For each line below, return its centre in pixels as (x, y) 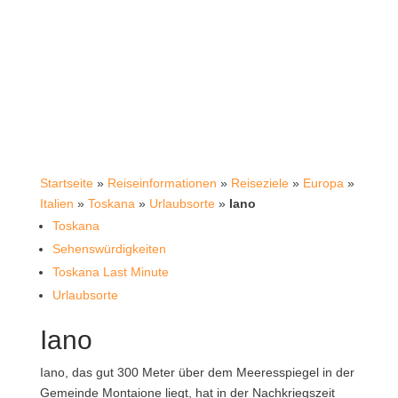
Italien (56, 203)
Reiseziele (259, 183)
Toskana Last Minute (110, 271)
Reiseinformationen (162, 183)
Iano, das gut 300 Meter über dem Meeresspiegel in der (197, 372)
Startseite (66, 183)
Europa (323, 183)
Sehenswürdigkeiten (109, 248)
